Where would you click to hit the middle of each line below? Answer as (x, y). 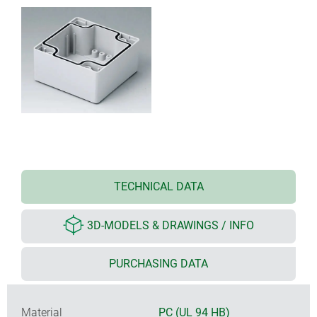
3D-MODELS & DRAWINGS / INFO (171, 226)
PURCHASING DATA (158, 263)
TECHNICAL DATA (158, 186)
